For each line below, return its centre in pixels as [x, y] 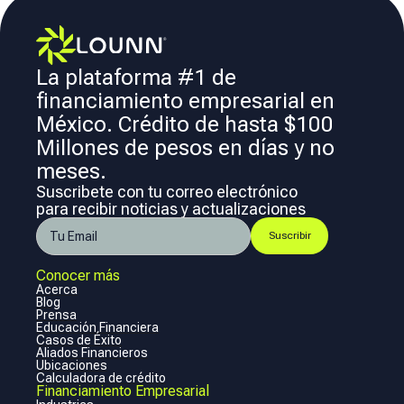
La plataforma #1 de [136, 77]
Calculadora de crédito [101, 377]
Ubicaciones [72, 365]
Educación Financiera [97, 327]
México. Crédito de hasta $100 [185, 124]
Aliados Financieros [92, 352]
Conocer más [78, 275]
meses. [74, 171]
